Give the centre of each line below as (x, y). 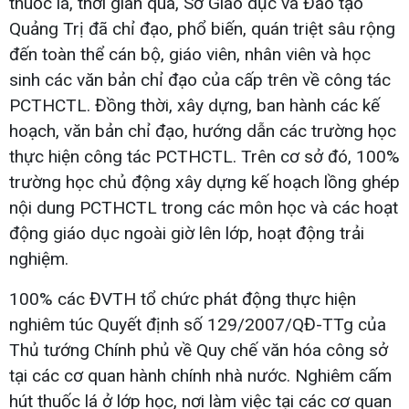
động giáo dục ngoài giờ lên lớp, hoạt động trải (187, 233)
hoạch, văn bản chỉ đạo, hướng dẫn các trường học (203, 131)
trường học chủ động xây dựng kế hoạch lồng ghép (204, 182)
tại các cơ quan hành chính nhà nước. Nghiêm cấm (200, 375)
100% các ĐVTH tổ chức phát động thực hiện (183, 299)
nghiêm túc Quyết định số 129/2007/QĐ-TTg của (198, 324)
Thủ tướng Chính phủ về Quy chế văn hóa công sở (199, 350)
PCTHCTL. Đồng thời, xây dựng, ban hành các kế (194, 105)
